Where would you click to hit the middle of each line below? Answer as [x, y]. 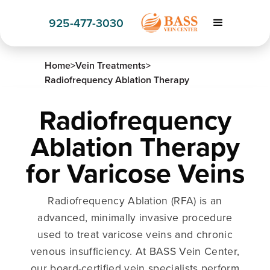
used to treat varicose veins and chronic [135, 234]
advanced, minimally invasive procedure [135, 217]
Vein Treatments [111, 65]
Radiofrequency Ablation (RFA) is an [135, 200]
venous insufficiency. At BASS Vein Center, [135, 251]
